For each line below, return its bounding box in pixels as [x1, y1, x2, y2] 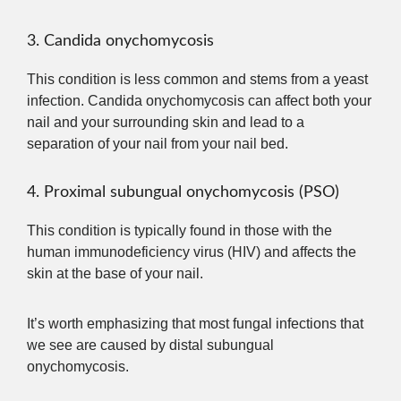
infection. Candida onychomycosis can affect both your [27, 92, 371, 108]
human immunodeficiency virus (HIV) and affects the [27, 243, 356, 260]
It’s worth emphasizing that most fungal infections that [27, 315, 363, 331]
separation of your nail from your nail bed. [27, 135, 288, 151]
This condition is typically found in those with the [27, 222, 332, 238]
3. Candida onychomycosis [27, 32, 214, 49]
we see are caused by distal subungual [27, 337, 274, 353]
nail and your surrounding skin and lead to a [27, 114, 304, 130]
